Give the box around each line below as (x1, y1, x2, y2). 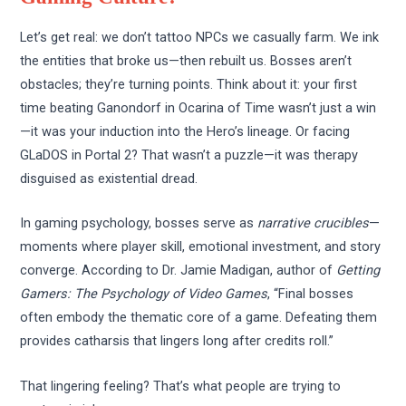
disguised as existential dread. (20, 170, 198, 187)
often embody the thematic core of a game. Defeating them (20, 309, 378, 326)
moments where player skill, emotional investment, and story (20, 238, 382, 256)
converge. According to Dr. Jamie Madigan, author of (20, 262, 337, 279)
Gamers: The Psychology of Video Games (20, 285, 268, 303)
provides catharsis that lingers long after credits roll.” (20, 333, 334, 350)
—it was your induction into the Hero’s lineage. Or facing (20, 123, 351, 140)
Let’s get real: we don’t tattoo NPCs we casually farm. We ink (20, 29, 380, 45)
